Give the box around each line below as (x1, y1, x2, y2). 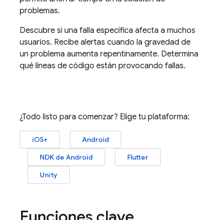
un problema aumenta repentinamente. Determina (20, 49, 198, 59)
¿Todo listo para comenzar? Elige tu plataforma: (20, 112, 190, 122)
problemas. (20, 6, 60, 16)
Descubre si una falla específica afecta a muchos (20, 26, 195, 35)
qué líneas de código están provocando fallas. (20, 61, 186, 71)
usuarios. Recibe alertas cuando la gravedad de (20, 37, 191, 47)
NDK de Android (40, 153, 93, 162)
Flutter (127, 153, 148, 162)
